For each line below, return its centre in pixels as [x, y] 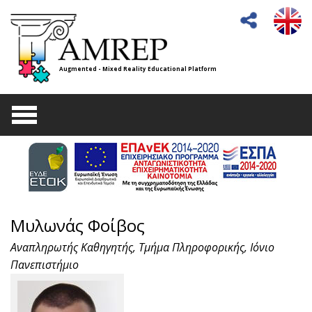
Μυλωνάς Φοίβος [78, 225]
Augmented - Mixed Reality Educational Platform [138, 69]
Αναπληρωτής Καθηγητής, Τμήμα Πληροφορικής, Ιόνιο [142, 247]
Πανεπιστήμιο [45, 265]
